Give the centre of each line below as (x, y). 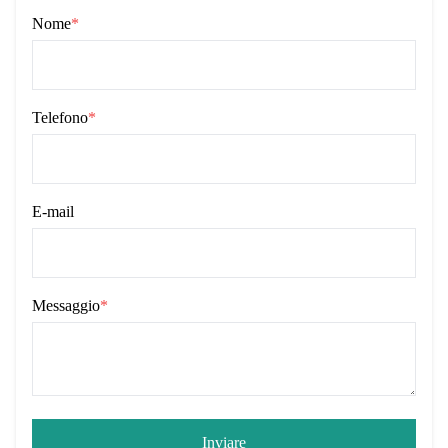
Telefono (60, 117)
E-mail (53, 211)
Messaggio (66, 305)
